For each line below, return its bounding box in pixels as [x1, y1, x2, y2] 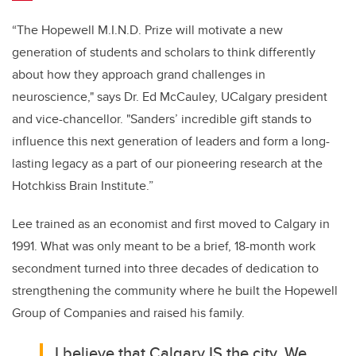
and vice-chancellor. [12, 110, 123, 129]
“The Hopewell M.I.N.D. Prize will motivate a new [12, 21, 283, 40]
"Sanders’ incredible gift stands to [123, 110, 311, 129]
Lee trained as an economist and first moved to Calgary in [12, 215, 330, 234]
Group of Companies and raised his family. [12, 304, 245, 323]
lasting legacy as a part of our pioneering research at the [12, 154, 323, 173]
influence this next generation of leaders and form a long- [12, 132, 330, 151]
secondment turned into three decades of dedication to [12, 259, 319, 278]
